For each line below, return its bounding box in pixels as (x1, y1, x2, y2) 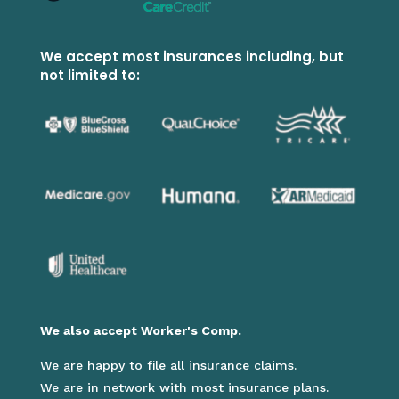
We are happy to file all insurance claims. (39, 357, 297, 372)
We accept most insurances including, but (39, 46, 344, 66)
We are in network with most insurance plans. (39, 379, 329, 395)
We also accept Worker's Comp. (39, 322, 241, 338)
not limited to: (39, 65, 140, 85)
